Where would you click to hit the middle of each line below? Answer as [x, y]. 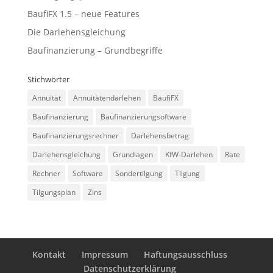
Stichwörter [48, 79]
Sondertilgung [139, 173]
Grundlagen [133, 154]
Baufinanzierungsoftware [143, 117]
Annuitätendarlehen [107, 98]
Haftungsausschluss [185, 254]
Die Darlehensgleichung [76, 32]
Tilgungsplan [54, 192]
